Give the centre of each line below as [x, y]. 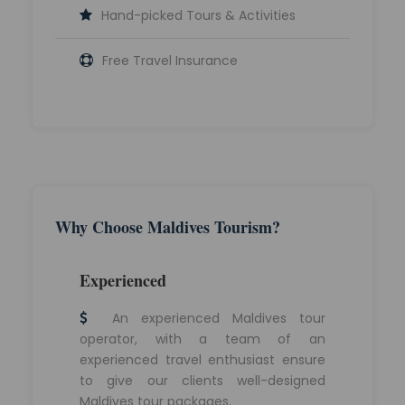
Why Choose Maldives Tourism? [168, 226]
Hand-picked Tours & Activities [198, 15]
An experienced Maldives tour [212, 318]
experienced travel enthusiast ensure [202, 359]
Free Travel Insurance [170, 60]
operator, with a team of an [202, 339]
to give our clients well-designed [202, 380]
